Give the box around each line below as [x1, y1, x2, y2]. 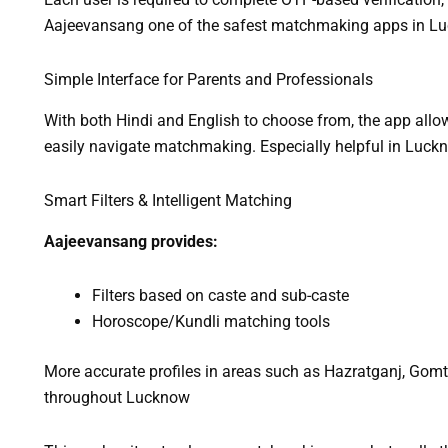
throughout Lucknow [43, 387, 190, 407]
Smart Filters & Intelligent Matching [43, 190, 292, 210]
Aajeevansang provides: [43, 231, 218, 251]
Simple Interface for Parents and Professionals [43, 70, 373, 90]
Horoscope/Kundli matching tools [91, 311, 330, 331]
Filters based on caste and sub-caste [91, 285, 349, 305]
